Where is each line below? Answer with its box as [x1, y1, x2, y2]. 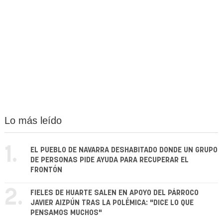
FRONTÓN [30, 166, 62, 174]
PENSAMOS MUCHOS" [30, 209, 102, 217]
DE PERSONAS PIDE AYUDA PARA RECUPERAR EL [30, 156, 189, 164]
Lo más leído [4, 115, 62, 126]
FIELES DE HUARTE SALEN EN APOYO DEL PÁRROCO [30, 189, 199, 197]
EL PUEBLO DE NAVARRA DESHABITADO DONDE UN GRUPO [30, 146, 218, 154]
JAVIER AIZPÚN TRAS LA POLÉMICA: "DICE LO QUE [30, 199, 194, 207]
